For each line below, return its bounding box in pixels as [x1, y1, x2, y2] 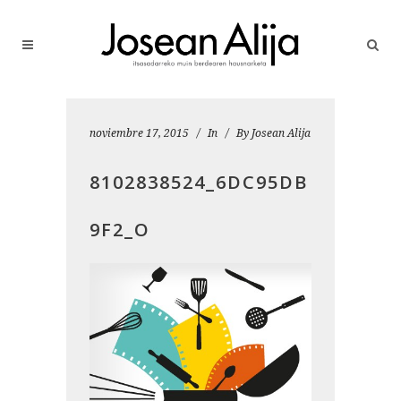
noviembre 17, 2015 [90, 125, 189, 141]
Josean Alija [252, 125, 311, 141]
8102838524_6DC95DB [90, 170, 308, 194]
